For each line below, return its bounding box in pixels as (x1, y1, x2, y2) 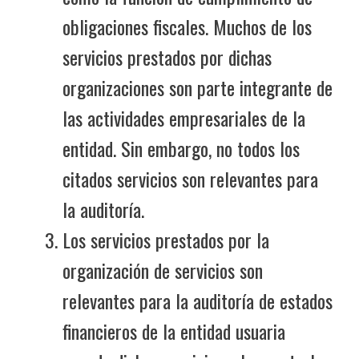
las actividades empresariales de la (63, 103, 305, 132)
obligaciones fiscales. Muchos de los (63, 11, 312, 41)
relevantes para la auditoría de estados (63, 285, 333, 315)
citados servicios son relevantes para (63, 163, 318, 193)
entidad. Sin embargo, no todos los (63, 133, 300, 163)
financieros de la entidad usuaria (63, 316, 285, 345)
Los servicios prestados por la (63, 224, 269, 254)
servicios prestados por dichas (63, 42, 272, 71)
